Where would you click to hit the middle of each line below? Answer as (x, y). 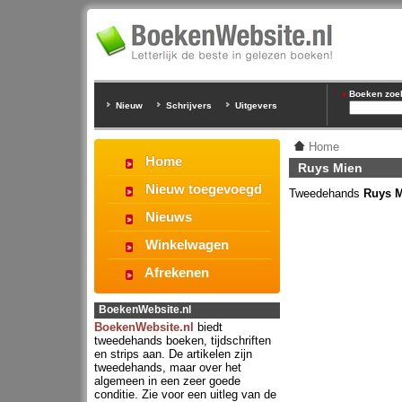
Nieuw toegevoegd (204, 189)
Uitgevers (256, 105)
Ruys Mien (330, 168)
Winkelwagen (187, 245)
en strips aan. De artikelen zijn (173, 354)
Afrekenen (177, 272)
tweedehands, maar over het (168, 367)
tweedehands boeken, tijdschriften (183, 341)
